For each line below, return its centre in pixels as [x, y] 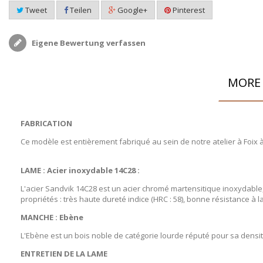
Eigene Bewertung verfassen [88, 43]
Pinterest [188, 10]
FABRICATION [47, 124]
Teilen [80, 10]
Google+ [131, 10]
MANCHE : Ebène [52, 218]
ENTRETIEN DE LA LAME [64, 254]
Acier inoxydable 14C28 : [93, 171]
